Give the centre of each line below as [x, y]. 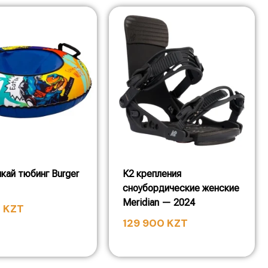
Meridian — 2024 [159, 202]
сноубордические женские [181, 188]
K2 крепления [152, 174]
